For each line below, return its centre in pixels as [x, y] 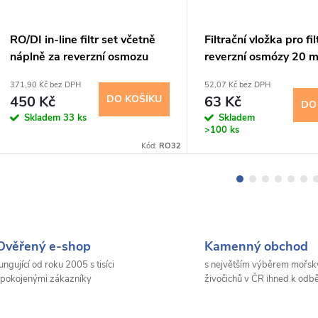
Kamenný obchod [256, 247]
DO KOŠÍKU [134, 99]
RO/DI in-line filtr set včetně [83, 40]
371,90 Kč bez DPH [45, 85]
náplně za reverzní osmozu [79, 57]
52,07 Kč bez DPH [237, 85]
